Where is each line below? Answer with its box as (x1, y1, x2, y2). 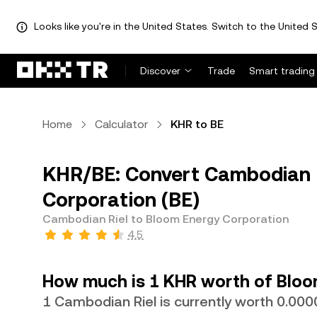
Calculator (95, 117, 148, 131)
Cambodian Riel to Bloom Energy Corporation (42, 212, 289, 226)
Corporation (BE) (42, 188, 200, 211)
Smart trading (249, 65, 315, 76)
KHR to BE (171, 117, 224, 131)
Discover (140, 65, 180, 76)
